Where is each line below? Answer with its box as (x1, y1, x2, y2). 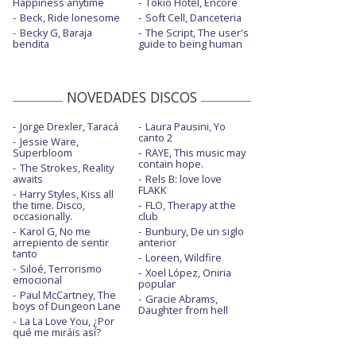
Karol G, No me (20, 224, 91, 239)
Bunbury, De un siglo (145, 224, 244, 239)
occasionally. (13, 209, 72, 224)
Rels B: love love (145, 172, 222, 187)
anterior (137, 235, 176, 250)
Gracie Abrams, (145, 292, 218, 307)
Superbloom (13, 145, 72, 161)
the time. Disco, (13, 198, 85, 213)
